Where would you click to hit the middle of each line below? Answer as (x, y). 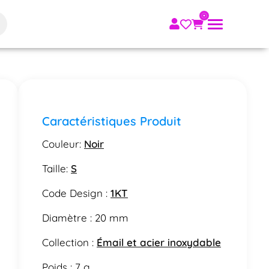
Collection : (70, 242)
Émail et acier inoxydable (159, 242)
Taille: (57, 168)
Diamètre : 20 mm (86, 217)
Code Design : (77, 193)
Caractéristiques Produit (112, 121)
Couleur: (63, 144)
